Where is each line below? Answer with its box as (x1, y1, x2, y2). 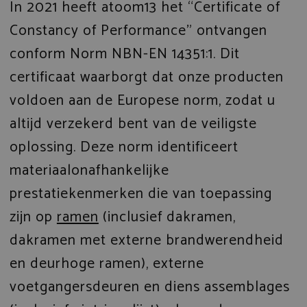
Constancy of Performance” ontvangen (9, 18, 267, 43)
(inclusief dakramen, (98, 204, 236, 230)
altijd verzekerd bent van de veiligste (9, 111, 257, 136)
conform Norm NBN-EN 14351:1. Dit (9, 41, 240, 66)
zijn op (9, 204, 57, 230)
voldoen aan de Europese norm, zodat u (9, 88, 275, 113)
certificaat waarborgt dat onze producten (9, 64, 284, 90)
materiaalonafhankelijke (9, 158, 169, 183)
